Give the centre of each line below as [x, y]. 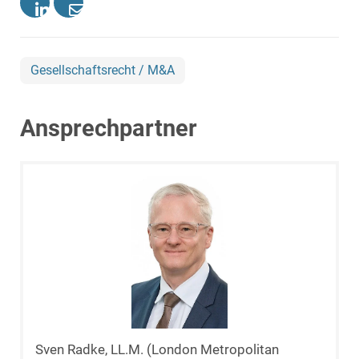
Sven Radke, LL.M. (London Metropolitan [157, 349]
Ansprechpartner [109, 128]
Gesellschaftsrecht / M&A [103, 70]
